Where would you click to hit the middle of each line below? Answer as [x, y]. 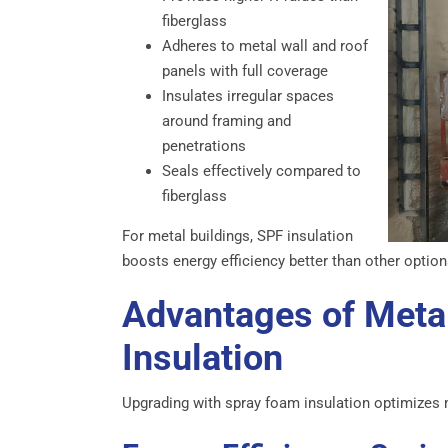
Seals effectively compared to [261, 170]
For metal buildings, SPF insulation [237, 235]
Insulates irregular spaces [248, 95]
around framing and [226, 120]
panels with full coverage [245, 70]
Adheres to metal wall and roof [265, 45]
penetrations [204, 145]
